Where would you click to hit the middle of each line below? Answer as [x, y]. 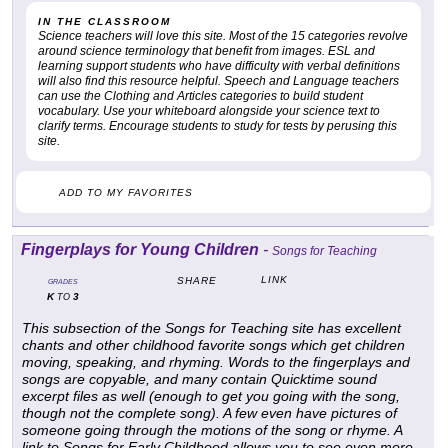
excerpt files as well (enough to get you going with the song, [211, 396]
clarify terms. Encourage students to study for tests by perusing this [217, 126]
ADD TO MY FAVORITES [126, 193]
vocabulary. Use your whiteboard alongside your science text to [209, 111]
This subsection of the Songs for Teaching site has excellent [211, 328]
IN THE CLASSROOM [104, 22]
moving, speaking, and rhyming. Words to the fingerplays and [216, 362]
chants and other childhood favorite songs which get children [213, 345]
